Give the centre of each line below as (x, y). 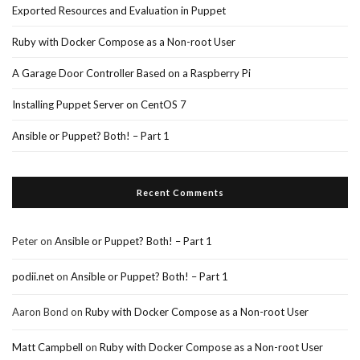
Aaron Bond (40, 312)
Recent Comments (180, 192)
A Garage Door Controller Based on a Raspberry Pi (131, 73)
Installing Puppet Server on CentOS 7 (99, 104)
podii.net (33, 276)
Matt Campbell (47, 347)
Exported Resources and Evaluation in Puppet (119, 10)
